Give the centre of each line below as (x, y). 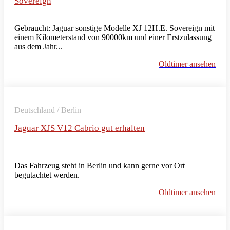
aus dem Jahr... (38, 46)
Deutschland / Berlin (48, 110)
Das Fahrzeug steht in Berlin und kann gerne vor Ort (100, 165)
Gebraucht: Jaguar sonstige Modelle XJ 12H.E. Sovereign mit (114, 28)
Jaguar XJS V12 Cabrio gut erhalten (80, 128)
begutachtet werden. (47, 175)
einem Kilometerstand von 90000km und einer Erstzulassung (113, 37)
